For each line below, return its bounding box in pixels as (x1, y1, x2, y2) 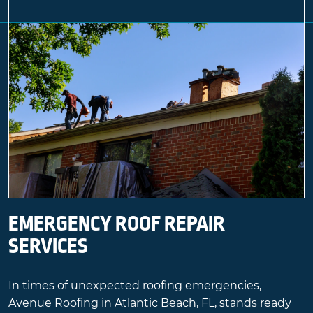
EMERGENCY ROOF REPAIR (8, 212, 225, 235)
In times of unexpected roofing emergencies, (8, 278, 261, 292)
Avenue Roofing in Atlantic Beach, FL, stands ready (8, 296, 291, 310)
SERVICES (8, 234, 88, 257)
